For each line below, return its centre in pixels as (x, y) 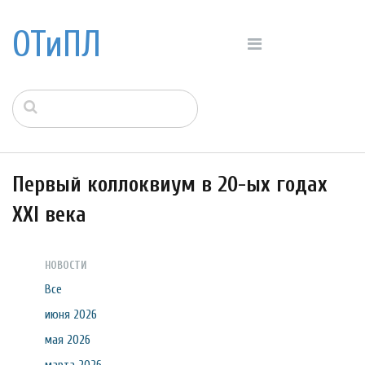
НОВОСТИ (66, 265)
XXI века (49, 215)
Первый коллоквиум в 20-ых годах (170, 185)
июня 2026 (71, 314)
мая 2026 (68, 340)
